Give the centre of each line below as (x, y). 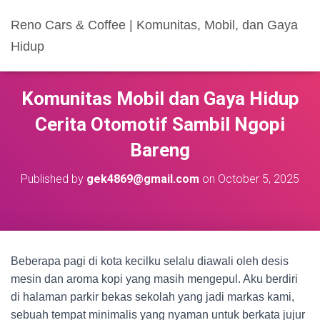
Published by (54, 179)
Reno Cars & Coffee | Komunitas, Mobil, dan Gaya (154, 25)
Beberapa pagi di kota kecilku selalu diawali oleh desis (150, 261)
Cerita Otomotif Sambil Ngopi (160, 124)
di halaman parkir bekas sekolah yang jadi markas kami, (152, 297)
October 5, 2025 (259, 179)
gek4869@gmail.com (143, 179)
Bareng (160, 150)
